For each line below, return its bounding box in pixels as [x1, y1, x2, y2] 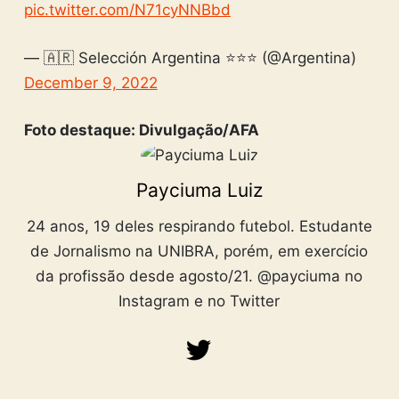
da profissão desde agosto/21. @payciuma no [36, 267, 363, 286]
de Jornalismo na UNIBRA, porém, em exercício [30, 242, 369, 261]
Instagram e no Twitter [118, 292, 281, 311]
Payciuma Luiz [135, 179, 263, 202]
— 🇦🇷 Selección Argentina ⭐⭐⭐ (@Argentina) [23, 48, 356, 67]
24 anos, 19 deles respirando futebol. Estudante [26, 217, 372, 236]
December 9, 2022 [23, 73, 158, 92]
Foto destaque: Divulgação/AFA [23, 121, 259, 139]
